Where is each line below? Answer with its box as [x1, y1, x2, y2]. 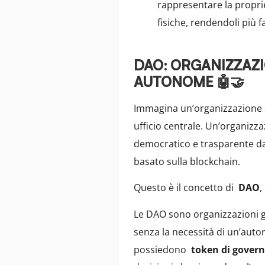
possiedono [134, 243, 192, 256]
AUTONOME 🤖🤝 [134, 72, 244, 91]
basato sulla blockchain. [134, 154, 241, 168]
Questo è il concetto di [134, 181, 239, 195]
